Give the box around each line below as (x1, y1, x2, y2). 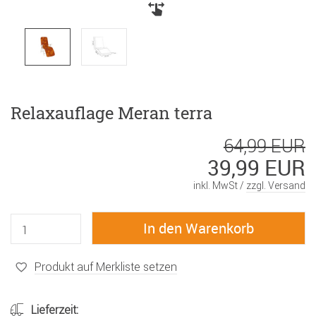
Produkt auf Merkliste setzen (35, 259, 177, 274)
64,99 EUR (224, 135, 305, 158)
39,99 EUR (207, 153, 305, 183)
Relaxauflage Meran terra (11, 102, 212, 125)
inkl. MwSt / (193, 179, 246, 193)
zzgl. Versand (246, 179, 305, 193)
